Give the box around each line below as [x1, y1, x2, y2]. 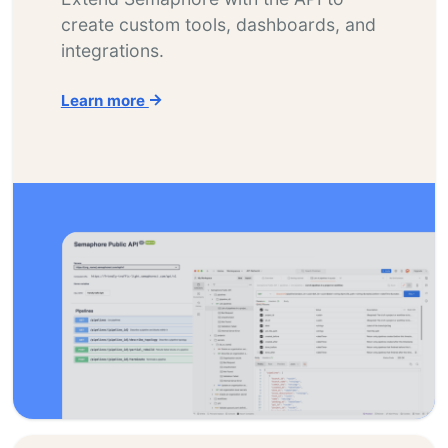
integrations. [60, 39, 164, 61]
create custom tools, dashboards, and [60, 13, 376, 35]
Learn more [60, 91, 149, 111]
